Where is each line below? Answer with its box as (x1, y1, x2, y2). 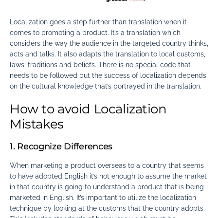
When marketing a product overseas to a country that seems (10, 162, 204, 170)
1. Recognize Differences (10, 141, 113, 152)
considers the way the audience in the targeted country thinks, (10, 39, 208, 47)
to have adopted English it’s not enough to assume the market (10, 172, 207, 181)
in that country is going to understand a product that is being (10, 183, 204, 191)
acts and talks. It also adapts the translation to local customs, (10, 50, 205, 58)
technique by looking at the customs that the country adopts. (10, 204, 205, 213)
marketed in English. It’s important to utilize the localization (10, 194, 196, 202)
